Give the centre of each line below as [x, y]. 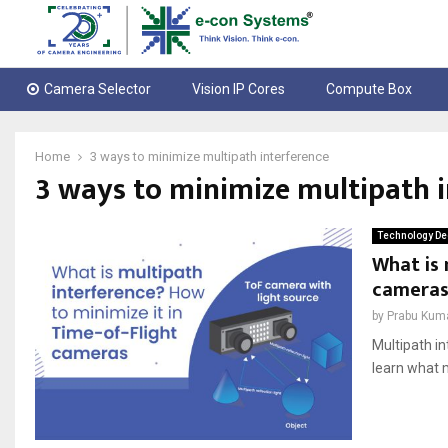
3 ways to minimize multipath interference [209, 157]
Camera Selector [97, 89]
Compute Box [369, 89]
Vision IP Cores [239, 89]
